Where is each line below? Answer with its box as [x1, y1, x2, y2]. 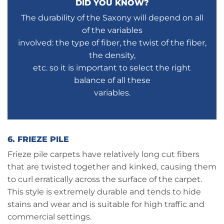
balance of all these [73, 75, 150, 85]
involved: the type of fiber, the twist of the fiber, [17, 38, 206, 48]
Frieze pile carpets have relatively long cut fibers [7, 149, 199, 159]
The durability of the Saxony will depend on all [20, 13, 203, 23]
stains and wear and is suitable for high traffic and [7, 199, 204, 209]
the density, [88, 50, 135, 60]
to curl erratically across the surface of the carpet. [7, 174, 202, 184]
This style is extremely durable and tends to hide [7, 186, 201, 196]
